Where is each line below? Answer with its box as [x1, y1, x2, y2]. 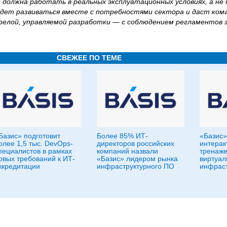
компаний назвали [97, 146, 158, 155]
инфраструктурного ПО [97, 162, 174, 170]
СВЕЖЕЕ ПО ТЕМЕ [57, 53, 122, 62]
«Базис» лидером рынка [97, 154, 178, 163]
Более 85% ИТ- [97, 131, 148, 140]
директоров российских [97, 139, 174, 147]
